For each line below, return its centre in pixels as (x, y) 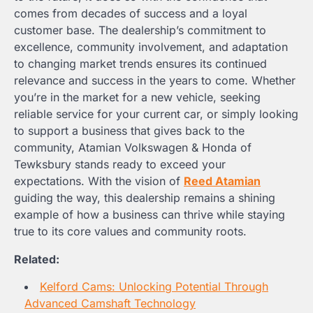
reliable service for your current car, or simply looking (156, 114)
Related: (37, 260)
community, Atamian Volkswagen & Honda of (133, 148)
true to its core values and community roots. (130, 232)
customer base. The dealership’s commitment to (140, 30)
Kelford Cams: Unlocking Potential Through (154, 287)
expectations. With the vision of (99, 181)
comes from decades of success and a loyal (131, 14)
